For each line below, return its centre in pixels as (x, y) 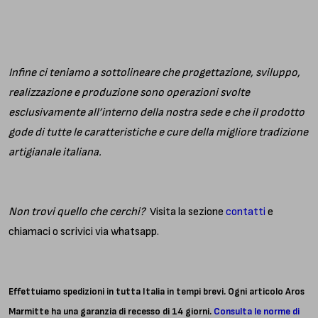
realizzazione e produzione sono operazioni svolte (129, 92)
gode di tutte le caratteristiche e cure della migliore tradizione (158, 132)
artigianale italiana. (55, 152)
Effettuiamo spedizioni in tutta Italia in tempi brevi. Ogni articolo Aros (157, 291)
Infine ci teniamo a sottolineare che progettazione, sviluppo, (154, 72)
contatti (246, 212)
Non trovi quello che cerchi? (79, 212)
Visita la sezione (188, 212)
